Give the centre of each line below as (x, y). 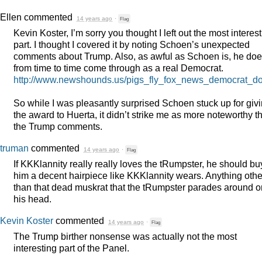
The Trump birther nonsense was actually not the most (125, 236)
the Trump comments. (58, 127)
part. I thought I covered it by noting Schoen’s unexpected (132, 45)
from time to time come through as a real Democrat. (118, 68)
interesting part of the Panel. (71, 248)
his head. (32, 199)
